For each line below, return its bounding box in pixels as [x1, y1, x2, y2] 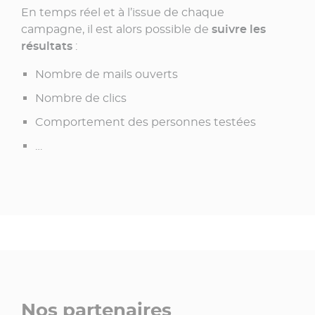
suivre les [212, 22, 266, 36]
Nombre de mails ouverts [35, 67, 178, 81]
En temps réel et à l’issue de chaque [21, 5, 224, 19]
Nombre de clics [35, 91, 127, 105]
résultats [21, 39, 72, 53]
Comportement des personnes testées [35, 115, 256, 129]
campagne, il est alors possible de [21, 22, 212, 36]
